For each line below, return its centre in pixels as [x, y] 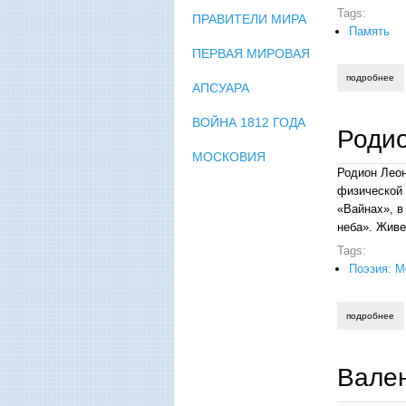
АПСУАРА [221, 87]
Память [369, 31]
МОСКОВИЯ [229, 156]
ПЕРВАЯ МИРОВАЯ [251, 53]
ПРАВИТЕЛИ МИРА [249, 19]
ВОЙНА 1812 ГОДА [249, 122]
